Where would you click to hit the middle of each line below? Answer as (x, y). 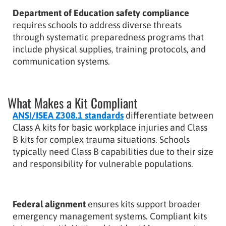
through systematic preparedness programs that (108, 37)
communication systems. (61, 61)
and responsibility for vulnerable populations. (103, 163)
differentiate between (169, 115)
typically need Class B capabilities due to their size (113, 151)
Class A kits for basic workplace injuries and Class (110, 127)
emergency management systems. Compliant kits (110, 216)
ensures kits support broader (143, 204)
